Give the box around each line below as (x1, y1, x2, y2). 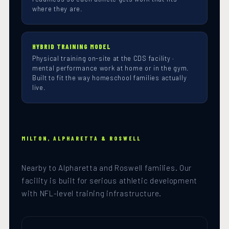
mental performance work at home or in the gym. (32, 64, 190, 73)
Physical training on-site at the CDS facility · (32, 54, 174, 63)
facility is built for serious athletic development (21, 176, 198, 186)
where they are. (32, 5, 83, 13)
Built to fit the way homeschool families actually (32, 74, 187, 82)
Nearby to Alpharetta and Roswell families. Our (21, 163, 192, 173)
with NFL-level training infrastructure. (21, 189, 162, 198)
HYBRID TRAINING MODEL (32, 42, 111, 51)
